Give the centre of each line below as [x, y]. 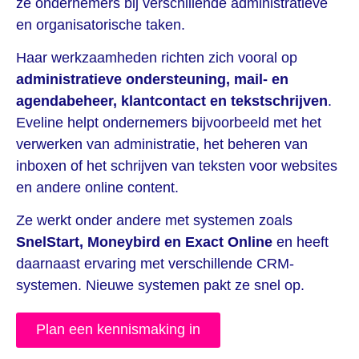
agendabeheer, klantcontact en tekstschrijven [172, 101]
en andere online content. [97, 187]
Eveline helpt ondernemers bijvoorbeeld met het [169, 122]
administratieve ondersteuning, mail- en [152, 79]
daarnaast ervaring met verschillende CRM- [155, 264]
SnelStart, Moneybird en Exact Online [144, 242]
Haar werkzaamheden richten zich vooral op [157, 57]
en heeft [301, 242]
